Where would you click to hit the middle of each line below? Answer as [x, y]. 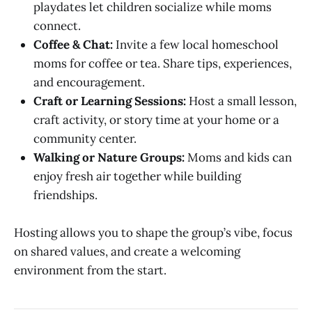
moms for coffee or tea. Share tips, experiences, [163, 64]
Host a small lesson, [241, 101]
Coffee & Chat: [73, 45]
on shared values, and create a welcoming [127, 252]
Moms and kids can [238, 158]
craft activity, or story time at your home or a [156, 120]
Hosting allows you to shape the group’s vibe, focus [153, 233]
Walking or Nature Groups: [109, 158]
